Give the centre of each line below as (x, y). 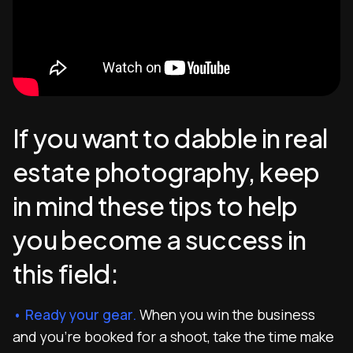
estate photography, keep (166, 172)
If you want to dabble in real (170, 138)
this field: (65, 273)
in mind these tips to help (155, 206)
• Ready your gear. (74, 314)
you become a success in (160, 240)
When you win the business (226, 314)
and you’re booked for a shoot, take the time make (173, 336)
